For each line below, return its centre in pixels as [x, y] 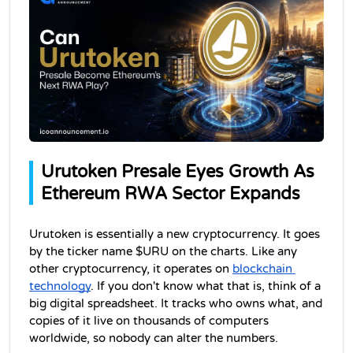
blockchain [262, 269]
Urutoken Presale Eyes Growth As [178, 171]
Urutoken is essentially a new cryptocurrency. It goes [175, 234]
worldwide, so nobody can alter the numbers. [154, 338]
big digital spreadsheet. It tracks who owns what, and [176, 303]
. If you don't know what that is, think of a [206, 286]
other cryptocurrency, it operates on [131, 269]
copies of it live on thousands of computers [149, 321]
